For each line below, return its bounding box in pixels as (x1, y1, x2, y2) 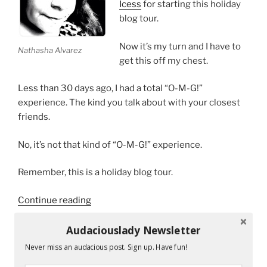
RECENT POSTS (18, 248, 98, 258)
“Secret (91, 194, 123, 205)
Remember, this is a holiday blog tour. (18, 167, 173, 178)
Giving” (91, 251, 121, 262)
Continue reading (18, 194, 91, 206)
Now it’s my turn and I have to (119, 41, 241, 52)
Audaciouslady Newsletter (66, 222, 201, 237)
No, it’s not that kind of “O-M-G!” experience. (18, 139, 202, 150)
